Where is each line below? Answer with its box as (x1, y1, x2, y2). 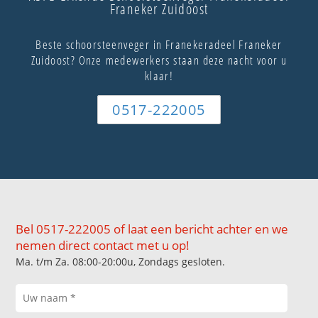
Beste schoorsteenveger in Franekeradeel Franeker (35, 35, 283, 53)
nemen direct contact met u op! (16, 237, 190, 253)
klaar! (144, 67, 174, 84)
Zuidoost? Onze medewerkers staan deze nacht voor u (31, 51, 287, 68)
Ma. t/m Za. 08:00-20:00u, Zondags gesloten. (16, 255, 226, 268)
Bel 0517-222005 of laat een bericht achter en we (16, 221, 289, 237)
